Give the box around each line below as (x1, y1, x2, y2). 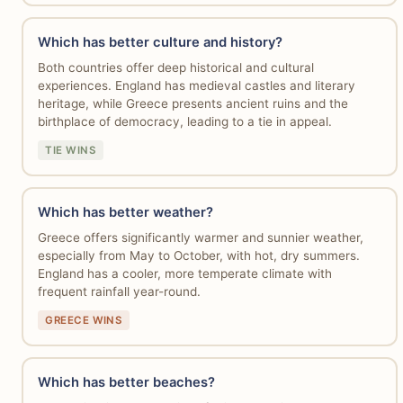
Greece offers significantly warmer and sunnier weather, (37, 229, 363, 245)
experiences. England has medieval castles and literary (37, 78, 355, 93)
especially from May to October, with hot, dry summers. (37, 247, 360, 263)
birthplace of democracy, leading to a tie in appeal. (37, 114, 332, 129)
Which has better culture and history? (37, 34, 282, 51)
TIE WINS (45, 144, 95, 157)
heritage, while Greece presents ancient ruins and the (37, 96, 348, 111)
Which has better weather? (37, 204, 213, 221)
